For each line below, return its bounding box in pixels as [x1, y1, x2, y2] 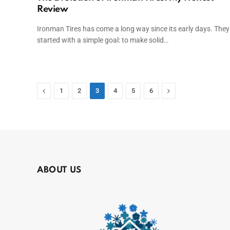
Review [37, 4, 68, 14]
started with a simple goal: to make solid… [37, 35, 168, 44]
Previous [45, 86, 73, 94]
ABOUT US [37, 165, 82, 175]
